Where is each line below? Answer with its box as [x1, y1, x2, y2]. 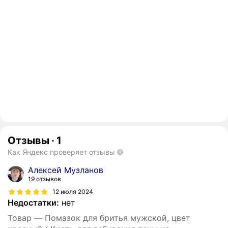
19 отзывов [28, 175, 61, 183]
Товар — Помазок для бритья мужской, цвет [8, 213, 190, 223]
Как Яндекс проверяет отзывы [8, 148, 115, 157]
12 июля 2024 [52, 187, 93, 195]
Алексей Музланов [28, 165, 103, 176]
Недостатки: [8, 197, 59, 208]
